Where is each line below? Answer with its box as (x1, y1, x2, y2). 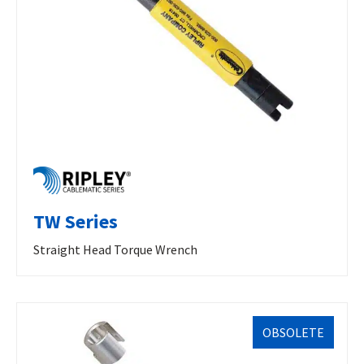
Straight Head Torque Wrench (33, 240, 197, 258)
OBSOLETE (262, 323, 324, 340)
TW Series (33, 208, 118, 234)
